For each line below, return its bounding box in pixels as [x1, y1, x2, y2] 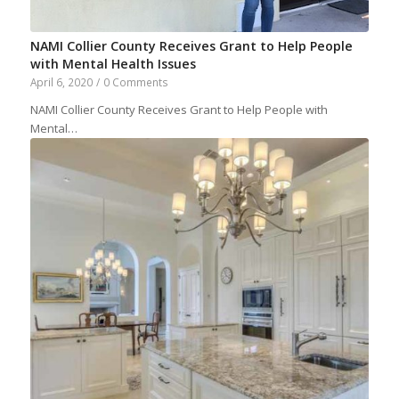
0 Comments [102, 75, 168, 90]
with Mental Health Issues [29, 55, 196, 73]
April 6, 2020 [29, 75, 93, 90]
